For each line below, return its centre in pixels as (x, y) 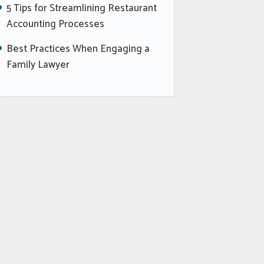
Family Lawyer (38, 65)
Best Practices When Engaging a (78, 49)
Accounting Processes (56, 24)
